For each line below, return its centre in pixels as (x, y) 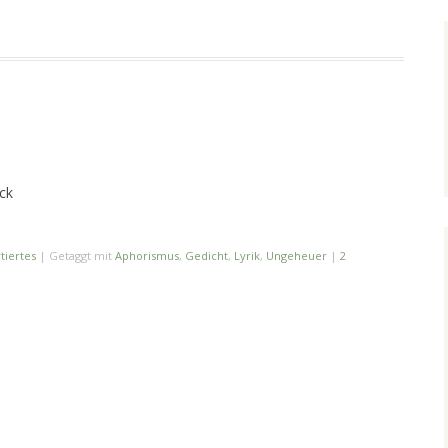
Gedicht (206, 256)
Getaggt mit (82, 256)
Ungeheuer (296, 256)
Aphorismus (147, 256)
